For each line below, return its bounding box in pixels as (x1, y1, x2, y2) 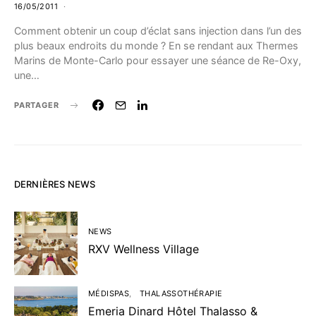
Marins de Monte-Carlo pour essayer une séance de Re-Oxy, (14, 54, 301, 66)
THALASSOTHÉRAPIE (140, 288, 223, 298)
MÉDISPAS (88, 288, 130, 298)
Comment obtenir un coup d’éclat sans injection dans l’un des (14, 25, 302, 37)
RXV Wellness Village (88, 242, 199, 256)
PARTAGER (14, 100, 59, 110)
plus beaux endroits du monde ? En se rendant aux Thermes (14, 39, 298, 51)
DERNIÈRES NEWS (14, 178, 96, 190)
